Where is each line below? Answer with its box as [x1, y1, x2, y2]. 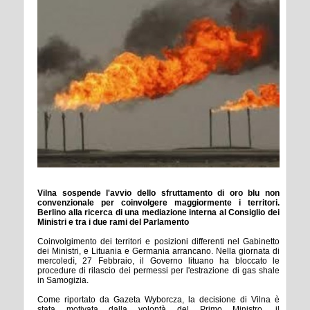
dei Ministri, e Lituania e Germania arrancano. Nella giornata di [37, 246, 280, 256]
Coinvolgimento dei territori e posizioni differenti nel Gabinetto [37, 236, 280, 246]
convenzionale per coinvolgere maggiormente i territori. [37, 197, 280, 208]
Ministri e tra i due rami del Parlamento [37, 217, 189, 227]
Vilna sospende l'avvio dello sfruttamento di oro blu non [37, 188, 280, 198]
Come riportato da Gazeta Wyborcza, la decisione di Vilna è [37, 294, 280, 304]
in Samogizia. [37, 275, 89, 285]
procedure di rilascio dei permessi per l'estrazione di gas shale [37, 265, 280, 275]
